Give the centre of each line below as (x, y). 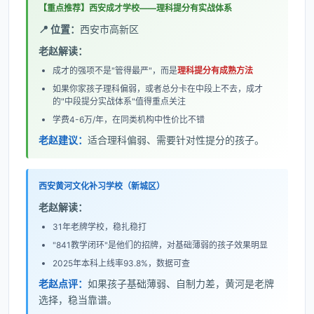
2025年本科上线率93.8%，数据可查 (121, 263)
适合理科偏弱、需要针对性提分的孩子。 (176, 140)
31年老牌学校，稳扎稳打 (100, 227)
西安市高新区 (109, 29)
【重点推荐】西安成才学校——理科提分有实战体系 (135, 8)
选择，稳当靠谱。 (78, 300)
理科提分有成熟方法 (215, 70)
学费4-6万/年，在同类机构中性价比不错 (129, 120)
